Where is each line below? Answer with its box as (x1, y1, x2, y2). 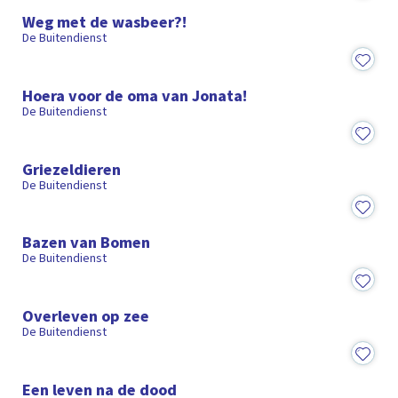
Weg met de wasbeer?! (22, 11, 187, 35)
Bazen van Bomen (22, 231, 151, 255)
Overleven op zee (22, 304, 150, 328)
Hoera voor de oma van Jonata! (22, 84, 248, 107)
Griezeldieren (22, 157, 122, 181)
